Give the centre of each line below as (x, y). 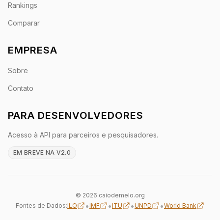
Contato (21, 88)
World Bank (180, 206)
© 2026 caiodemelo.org (110, 195)
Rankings (23, 5)
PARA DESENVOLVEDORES (76, 115)
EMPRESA (33, 50)
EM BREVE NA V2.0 (42, 152)
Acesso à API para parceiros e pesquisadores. (83, 135)
